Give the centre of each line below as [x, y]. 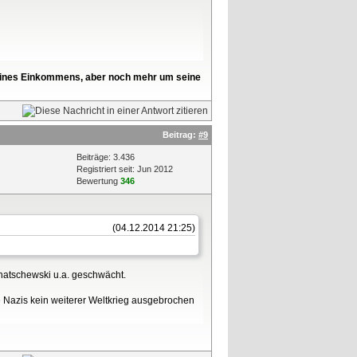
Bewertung [98, 181]
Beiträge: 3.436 [106, 157]
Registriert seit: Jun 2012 [125, 169]
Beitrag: [180, 135]
